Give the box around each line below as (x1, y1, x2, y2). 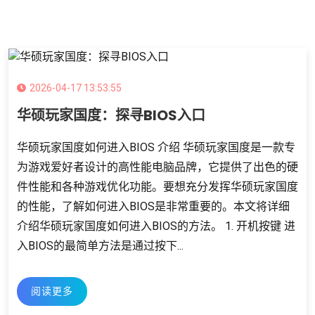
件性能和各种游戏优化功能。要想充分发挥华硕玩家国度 (17, 179, 298, 193)
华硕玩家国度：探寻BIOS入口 (17, 105, 205, 125)
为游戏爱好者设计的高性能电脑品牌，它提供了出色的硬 (17, 160, 298, 174)
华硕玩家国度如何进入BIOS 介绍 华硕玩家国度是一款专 (17, 140, 295, 154)
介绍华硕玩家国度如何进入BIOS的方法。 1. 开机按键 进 (17, 219, 295, 233)
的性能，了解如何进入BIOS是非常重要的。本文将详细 (17, 199, 290, 213)
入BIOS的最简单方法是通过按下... (17, 238, 184, 252)
